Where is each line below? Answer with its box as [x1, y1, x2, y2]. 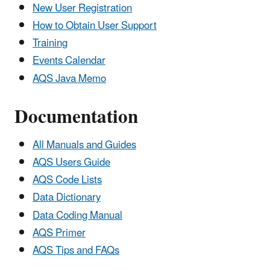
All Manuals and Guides [33, 134, 136, 156]
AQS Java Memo [33, 67, 106, 90]
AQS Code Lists [33, 169, 102, 192]
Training [33, 33, 67, 55]
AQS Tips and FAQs [33, 240, 119, 262]
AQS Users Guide [33, 151, 110, 174]
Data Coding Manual [33, 204, 122, 227]
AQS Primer [33, 222, 86, 244]
